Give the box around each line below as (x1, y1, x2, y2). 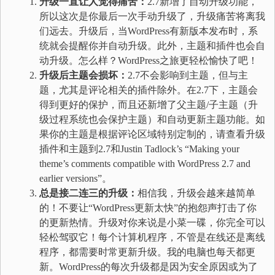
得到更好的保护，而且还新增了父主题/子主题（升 (39, 99, 258, 110)
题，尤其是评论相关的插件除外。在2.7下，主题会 (39, 85, 258, 95)
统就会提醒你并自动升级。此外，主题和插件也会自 (39, 41, 265, 51)
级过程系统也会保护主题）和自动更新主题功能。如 (39, 114, 265, 125)
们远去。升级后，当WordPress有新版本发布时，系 (39, 26, 258, 36)
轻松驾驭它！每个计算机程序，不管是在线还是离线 (39, 232, 265, 242)
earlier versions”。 (39, 173, 112, 184)
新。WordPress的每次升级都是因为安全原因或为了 (39, 261, 258, 272)
